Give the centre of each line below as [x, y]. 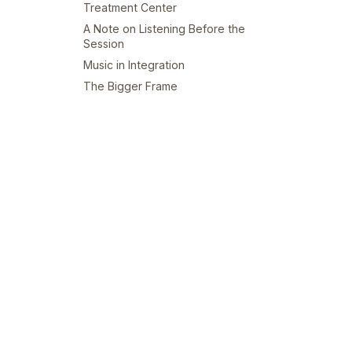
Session [104, 43]
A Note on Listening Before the [164, 28]
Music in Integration [134, 64]
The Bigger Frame [130, 86]
